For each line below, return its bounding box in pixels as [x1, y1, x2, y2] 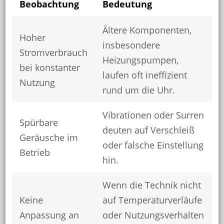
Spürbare [19, 116, 58, 129]
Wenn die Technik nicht [102, 179, 201, 191]
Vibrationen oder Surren [102, 109, 204, 121]
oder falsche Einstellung [102, 139, 203, 151]
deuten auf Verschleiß [102, 124, 194, 136]
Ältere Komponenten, [102, 24, 191, 36]
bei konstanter [19, 61, 80, 74]
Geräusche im [19, 131, 78, 144]
